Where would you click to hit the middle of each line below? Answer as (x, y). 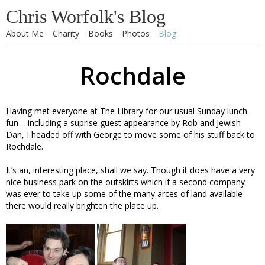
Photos (136, 33)
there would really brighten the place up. (82, 206)
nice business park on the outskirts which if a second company (125, 182)
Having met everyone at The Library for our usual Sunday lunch (127, 111)
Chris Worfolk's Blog (86, 17)
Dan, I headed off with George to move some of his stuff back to (130, 135)
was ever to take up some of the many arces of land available (124, 194)
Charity (66, 33)
